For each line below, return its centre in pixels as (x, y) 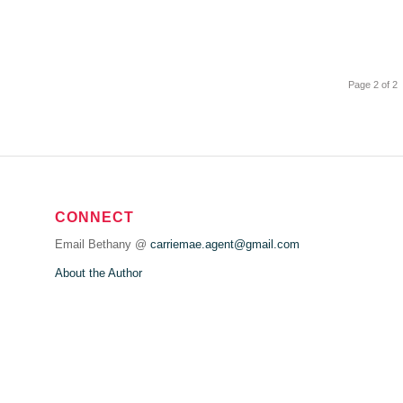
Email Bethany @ (103, 244)
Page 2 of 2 (373, 85)
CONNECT (95, 217)
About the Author (99, 273)
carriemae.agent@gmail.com (225, 244)
